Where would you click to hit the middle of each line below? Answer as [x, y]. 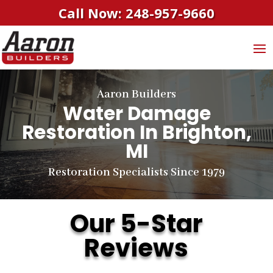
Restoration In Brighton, [136, 132]
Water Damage [136, 113]
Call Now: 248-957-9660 [136, 13]
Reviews [136, 248]
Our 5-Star [136, 223]
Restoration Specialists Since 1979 [136, 172]
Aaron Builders [136, 94]
